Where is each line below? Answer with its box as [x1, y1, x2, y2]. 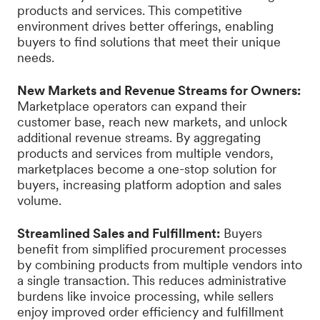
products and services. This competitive [17, 3, 242, 18]
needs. [17, 50, 54, 65]
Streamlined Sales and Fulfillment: [17, 226, 220, 241]
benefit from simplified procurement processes [17, 241, 286, 256]
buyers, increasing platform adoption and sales [17, 177, 281, 192]
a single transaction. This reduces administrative [17, 273, 286, 288]
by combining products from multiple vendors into [17, 257, 302, 272]
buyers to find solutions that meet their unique [17, 34, 281, 49]
